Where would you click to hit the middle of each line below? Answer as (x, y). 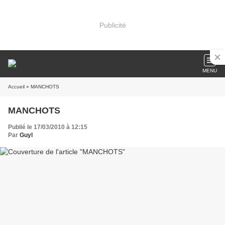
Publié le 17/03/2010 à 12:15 (48, 127)
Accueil (16, 87)
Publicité (113, 25)
